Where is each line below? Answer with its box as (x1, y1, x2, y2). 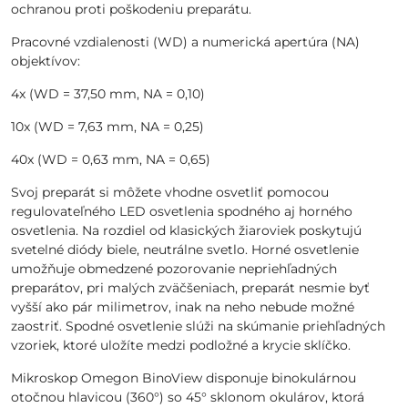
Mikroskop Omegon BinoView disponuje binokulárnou (11, 370, 356, 386)
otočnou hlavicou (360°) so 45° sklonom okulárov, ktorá (11, 389, 364, 405)
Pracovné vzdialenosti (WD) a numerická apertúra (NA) (11, 34, 360, 50)
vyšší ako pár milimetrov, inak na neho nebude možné (11, 299, 354, 315)
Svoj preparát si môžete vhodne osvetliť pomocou (11, 184, 329, 200)
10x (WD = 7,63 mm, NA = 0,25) (11, 118, 204, 135)
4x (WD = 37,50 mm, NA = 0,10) (11, 86, 205, 102)
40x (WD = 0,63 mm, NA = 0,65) (11, 151, 210, 168)
